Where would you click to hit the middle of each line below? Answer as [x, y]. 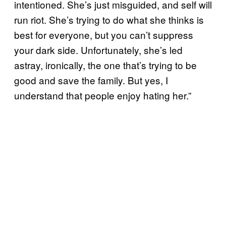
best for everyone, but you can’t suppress [104, 34]
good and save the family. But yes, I [91, 80]
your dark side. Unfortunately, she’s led [98, 49]
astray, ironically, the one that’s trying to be [105, 65]
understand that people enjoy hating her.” [103, 95]
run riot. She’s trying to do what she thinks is [109, 19]
